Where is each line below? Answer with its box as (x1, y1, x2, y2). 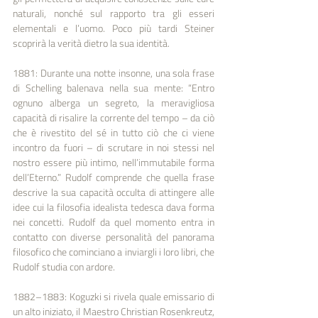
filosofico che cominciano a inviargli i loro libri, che (13, 243, 214, 259)
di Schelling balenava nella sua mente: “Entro (13, 79, 214, 95)
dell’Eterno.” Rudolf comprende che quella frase (13, 169, 214, 185)
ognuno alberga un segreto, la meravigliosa (13, 94, 214, 110)
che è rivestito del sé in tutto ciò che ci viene (13, 124, 214, 140)
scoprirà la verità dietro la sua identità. (13, 35, 170, 50)
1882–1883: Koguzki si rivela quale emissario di (13, 288, 214, 304)
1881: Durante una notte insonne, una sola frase (13, 65, 214, 80)
